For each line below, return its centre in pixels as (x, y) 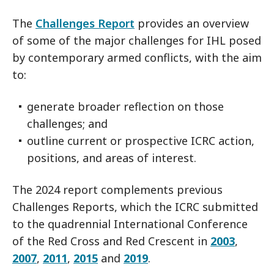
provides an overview (192, 23)
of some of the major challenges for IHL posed (137, 40)
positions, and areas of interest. (112, 158)
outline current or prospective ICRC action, (141, 141)
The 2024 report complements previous (117, 190)
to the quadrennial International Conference (130, 224)
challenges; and (67, 124)
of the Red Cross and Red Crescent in (111, 241)
